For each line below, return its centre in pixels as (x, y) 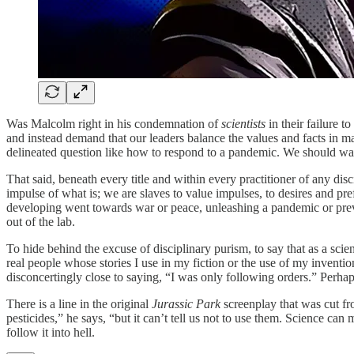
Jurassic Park (186, 303)
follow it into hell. (51, 332)
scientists (243, 123)
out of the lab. (41, 221)
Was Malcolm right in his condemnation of (114, 123)
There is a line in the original (79, 303)
